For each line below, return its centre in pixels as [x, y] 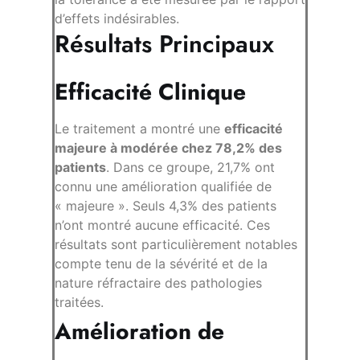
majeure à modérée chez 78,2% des [168, 148]
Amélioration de [139, 332]
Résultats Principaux [164, 44]
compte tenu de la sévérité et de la [161, 264]
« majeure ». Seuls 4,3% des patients [166, 206]
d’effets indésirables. [117, 19]
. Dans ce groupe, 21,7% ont [190, 168]
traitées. [79, 303]
